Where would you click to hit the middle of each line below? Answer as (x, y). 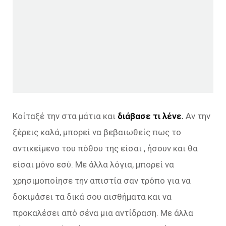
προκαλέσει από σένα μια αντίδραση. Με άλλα (103, 213)
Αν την (197, 116)
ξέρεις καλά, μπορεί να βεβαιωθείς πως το (97, 132)
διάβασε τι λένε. (151, 116)
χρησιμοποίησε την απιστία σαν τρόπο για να (102, 180)
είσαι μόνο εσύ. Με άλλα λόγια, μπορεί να (93, 164)
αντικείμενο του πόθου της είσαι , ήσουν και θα (105, 148)
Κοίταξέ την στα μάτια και (65, 116)
